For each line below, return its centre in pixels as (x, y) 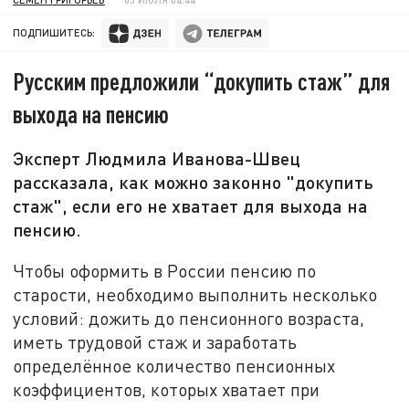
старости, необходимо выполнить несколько (195, 294)
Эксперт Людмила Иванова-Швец (157, 158)
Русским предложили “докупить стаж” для (202, 81)
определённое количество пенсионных (174, 365)
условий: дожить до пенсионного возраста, (189, 318)
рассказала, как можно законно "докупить (194, 182)
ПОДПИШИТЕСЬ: (54, 33)
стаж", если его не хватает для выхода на (191, 206)
